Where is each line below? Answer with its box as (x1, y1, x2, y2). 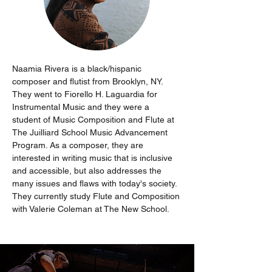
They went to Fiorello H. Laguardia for (12, 89, 160, 99)
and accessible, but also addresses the (12, 166, 164, 175)
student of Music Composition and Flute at (12, 115, 177, 124)
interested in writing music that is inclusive (12, 153, 175, 163)
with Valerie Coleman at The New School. (12, 204, 169, 214)
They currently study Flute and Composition (12, 191, 182, 201)
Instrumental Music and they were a (12, 102, 152, 112)
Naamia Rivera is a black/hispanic (12, 64, 144, 73)
